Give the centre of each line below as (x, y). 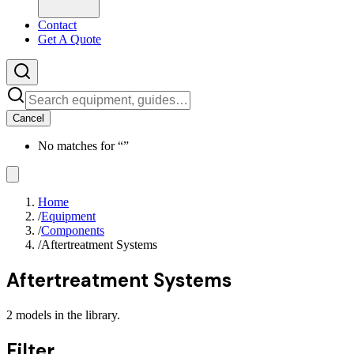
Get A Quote (70, 39)
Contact (57, 25)
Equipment (68, 216)
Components (73, 230)
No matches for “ (81, 146)
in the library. (87, 314)
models (34, 314)
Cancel (28, 118)
